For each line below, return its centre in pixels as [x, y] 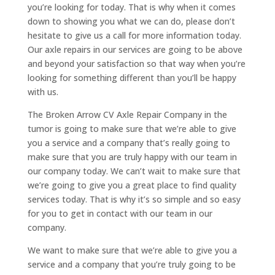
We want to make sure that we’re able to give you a [132, 250]
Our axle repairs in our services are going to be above [135, 50]
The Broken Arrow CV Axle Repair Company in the [127, 115]
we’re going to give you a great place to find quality [132, 185]
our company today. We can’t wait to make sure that [134, 171]
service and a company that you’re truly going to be [131, 265]
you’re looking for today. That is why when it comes [131, 7]
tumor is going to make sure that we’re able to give [132, 129]
